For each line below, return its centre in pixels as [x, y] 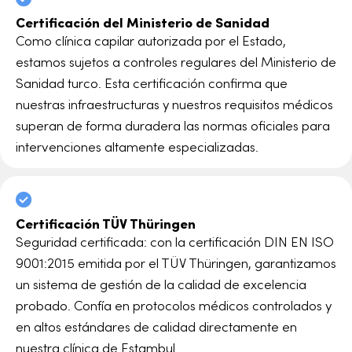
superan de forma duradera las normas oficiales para [173, 125]
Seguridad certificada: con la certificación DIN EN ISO [175, 241]
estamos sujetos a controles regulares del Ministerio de [176, 61]
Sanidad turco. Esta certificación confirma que [152, 82]
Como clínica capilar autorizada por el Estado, [151, 40]
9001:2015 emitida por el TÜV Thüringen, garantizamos [176, 262]
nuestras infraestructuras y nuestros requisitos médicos [174, 103]
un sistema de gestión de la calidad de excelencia [161, 283]
